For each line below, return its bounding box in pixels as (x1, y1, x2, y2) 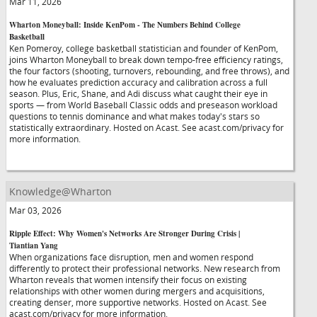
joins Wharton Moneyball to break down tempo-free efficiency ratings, (9, 54, 283, 65)
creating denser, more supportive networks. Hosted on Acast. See (9, 296, 267, 308)
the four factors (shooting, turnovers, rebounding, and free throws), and (9, 65, 289, 76)
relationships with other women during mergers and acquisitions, (9, 285, 265, 296)
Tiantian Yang (9, 240, 58, 251)
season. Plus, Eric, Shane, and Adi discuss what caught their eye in (9, 88, 267, 99)
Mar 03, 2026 (9, 204, 62, 216)
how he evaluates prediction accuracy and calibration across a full (9, 76, 267, 88)
